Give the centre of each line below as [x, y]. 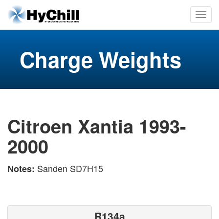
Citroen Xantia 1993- [97, 126]
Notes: [22, 168]
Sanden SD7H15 [70, 168]
